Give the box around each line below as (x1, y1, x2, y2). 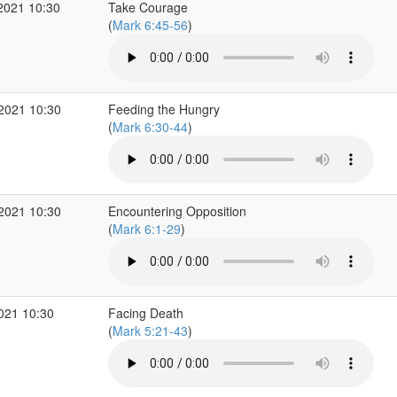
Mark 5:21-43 (112, 322, 188, 339)
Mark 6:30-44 (112, 118, 188, 136)
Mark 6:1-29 (112, 220, 181, 237)
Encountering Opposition (107, 202, 246, 220)
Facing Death (107, 304, 183, 322)
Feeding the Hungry (107, 100, 220, 118)
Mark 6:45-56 (112, 16, 188, 34)
